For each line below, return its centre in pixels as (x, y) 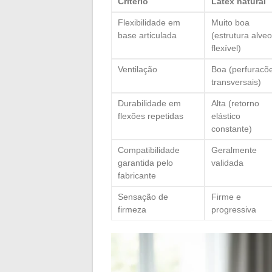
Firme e (226, 196)
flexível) (226, 48)
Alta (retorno (235, 103)
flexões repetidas (151, 116)
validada (227, 162)
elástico (226, 116)
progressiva (234, 209)
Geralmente (234, 150)
